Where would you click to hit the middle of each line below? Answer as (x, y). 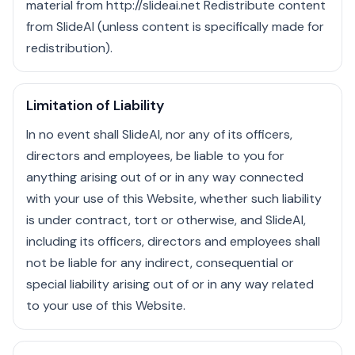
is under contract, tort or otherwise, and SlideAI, (166, 219)
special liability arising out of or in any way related (170, 284)
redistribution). (69, 48)
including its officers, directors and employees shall (173, 241)
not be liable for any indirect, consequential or (160, 262)
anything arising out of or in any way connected (165, 177)
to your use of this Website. (106, 305)
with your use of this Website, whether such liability (174, 198)
